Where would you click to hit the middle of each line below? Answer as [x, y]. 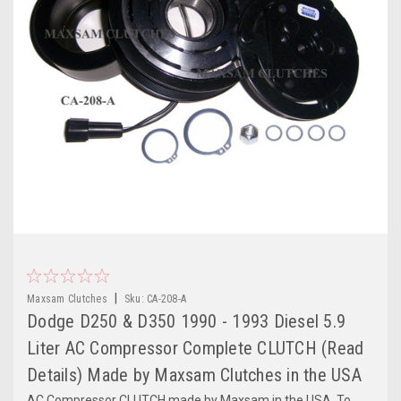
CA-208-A [166, 299]
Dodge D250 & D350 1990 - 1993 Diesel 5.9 [186, 321]
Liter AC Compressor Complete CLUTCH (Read [196, 348]
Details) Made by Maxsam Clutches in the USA [194, 375]
